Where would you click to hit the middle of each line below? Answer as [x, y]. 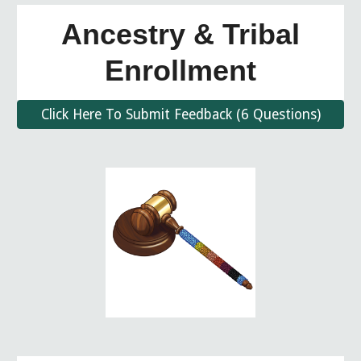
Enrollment [180, 71]
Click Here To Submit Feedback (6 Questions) [180, 114]
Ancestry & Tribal [180, 34]
